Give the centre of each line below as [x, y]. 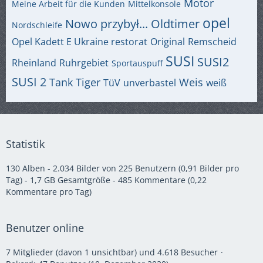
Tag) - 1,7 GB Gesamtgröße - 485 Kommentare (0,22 [106, 180]
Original [168, 42]
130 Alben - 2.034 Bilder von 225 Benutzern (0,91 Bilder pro [122, 168]
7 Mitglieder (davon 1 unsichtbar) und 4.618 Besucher [112, 252]
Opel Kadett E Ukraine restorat [80, 42]
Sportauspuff [137, 63]
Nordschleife [37, 25]
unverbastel [150, 83]
